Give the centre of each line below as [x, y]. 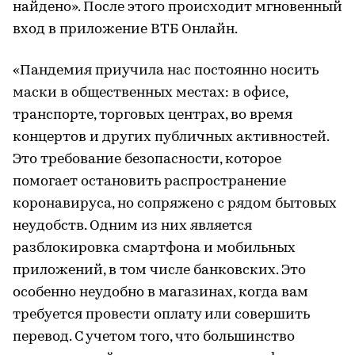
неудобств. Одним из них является [132, 226]
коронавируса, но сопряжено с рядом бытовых [175, 204]
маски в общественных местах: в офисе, [150, 93]
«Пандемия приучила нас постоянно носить [166, 71]
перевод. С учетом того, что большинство [154, 337]
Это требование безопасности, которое [147, 160]
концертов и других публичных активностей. [171, 137]
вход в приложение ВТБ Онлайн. [125, 30]
